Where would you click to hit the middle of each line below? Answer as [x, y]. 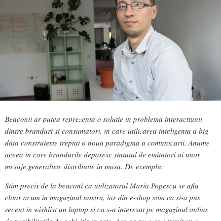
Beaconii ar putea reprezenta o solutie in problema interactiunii [104, 119]
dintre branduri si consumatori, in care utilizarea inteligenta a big [107, 130]
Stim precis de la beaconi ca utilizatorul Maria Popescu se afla [102, 185]
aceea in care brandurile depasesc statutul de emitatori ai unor [103, 154]
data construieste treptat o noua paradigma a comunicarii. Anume [107, 142]
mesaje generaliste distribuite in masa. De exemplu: [84, 166]
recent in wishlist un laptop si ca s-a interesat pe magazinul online [107, 209]
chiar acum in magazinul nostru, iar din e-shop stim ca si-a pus [103, 197]
